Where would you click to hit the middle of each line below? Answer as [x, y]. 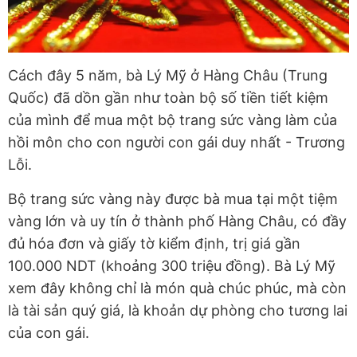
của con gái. [49, 332]
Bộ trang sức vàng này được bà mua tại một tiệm [173, 198]
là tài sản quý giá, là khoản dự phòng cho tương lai [178, 310]
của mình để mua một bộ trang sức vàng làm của [173, 120]
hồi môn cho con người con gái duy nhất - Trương [177, 142]
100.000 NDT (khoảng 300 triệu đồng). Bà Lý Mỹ [172, 265]
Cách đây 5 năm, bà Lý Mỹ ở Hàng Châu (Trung [168, 75]
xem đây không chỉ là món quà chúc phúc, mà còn [177, 288]
